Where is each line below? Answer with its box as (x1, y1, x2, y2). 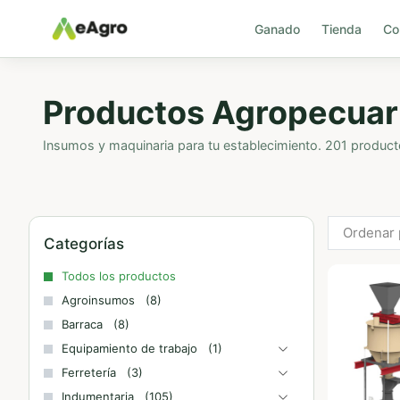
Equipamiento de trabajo (62, 341, 197, 355)
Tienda (321, 21, 362, 37)
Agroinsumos (62, 293, 135, 307)
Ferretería (62, 365, 116, 379)
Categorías (44, 235, 124, 253)
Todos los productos (62, 269, 176, 283)
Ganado (254, 21, 300, 37)
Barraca (62, 317, 103, 331)
